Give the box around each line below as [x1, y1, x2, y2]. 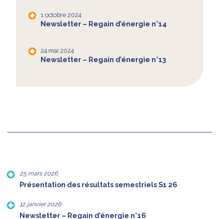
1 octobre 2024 [40, 11, 81, 19]
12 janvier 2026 [20, 200, 62, 208]
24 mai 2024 [40, 46, 74, 54]
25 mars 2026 [20, 170, 58, 177]
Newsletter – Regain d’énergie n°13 [40, 55, 166, 64]
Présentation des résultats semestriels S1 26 [20, 181, 177, 189]
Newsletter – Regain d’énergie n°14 [40, 20, 167, 28]
